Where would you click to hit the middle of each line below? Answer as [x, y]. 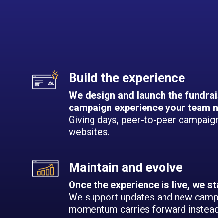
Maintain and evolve [126, 168]
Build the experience [127, 78]
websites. [89, 132]
